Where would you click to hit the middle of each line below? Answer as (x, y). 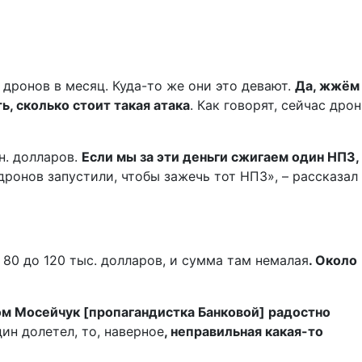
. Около (333, 261)
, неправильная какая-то (244, 332)
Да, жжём (327, 86)
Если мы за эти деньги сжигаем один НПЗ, (220, 157)
